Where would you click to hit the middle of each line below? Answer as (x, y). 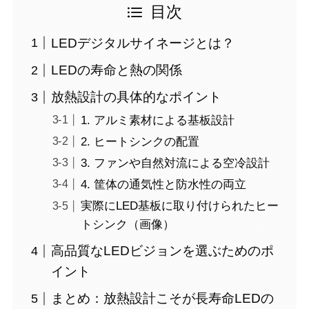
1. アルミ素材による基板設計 (157, 120)
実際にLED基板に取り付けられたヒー (179, 206)
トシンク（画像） (127, 225)
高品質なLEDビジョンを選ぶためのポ (163, 250)
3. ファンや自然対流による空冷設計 (175, 163)
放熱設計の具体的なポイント (137, 97)
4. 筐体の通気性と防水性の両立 (163, 185)
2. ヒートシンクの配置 (140, 141)
